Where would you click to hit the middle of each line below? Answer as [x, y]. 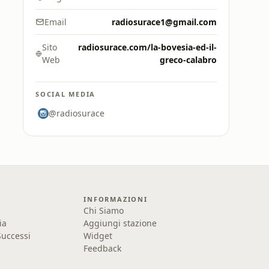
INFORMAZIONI [116, 199]
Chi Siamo [104, 210]
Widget [98, 236]
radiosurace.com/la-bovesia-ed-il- [147, 47]
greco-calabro [188, 60]
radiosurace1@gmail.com [164, 22]
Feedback [103, 248]
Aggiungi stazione [120, 223]
